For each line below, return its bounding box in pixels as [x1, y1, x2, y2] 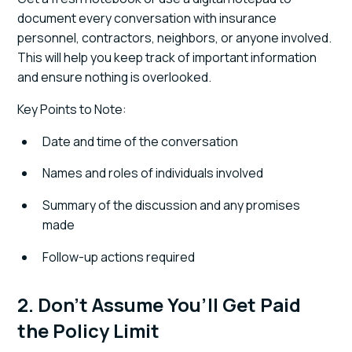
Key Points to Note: [17, 100, 127, 118]
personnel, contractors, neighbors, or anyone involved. [17, 28, 332, 46]
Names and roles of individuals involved [42, 164, 264, 182]
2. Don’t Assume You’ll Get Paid [17, 291, 302, 317]
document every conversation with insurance [17, 9, 277, 27]
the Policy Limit [17, 317, 160, 343]
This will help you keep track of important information [17, 48, 317, 66]
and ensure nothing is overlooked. [17, 68, 212, 86]
